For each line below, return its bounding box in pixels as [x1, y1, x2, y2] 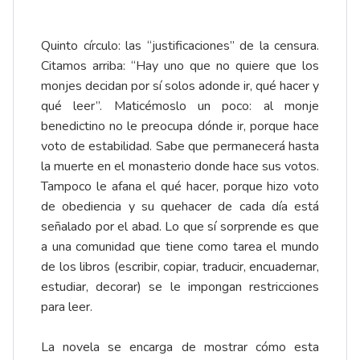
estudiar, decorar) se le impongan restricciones [41, 278, 319, 297]
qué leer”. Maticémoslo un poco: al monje [41, 97, 319, 116]
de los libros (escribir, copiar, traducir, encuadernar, [41, 258, 319, 276]
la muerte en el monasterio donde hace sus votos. [41, 157, 319, 176]
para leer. [41, 298, 92, 317]
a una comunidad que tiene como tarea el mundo [41, 238, 319, 256]
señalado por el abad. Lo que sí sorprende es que [41, 218, 319, 236]
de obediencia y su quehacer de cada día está [41, 198, 319, 216]
